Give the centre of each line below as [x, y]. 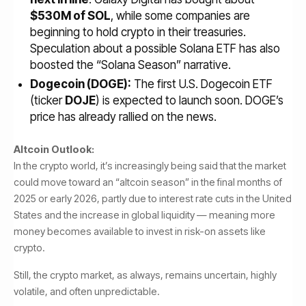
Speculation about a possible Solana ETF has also [155, 48]
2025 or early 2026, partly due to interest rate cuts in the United [153, 198]
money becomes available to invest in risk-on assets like [140, 231]
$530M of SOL [70, 16]
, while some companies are [180, 16]
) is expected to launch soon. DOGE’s [190, 100]
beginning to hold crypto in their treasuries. [138, 32]
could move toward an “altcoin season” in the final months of [148, 182]
